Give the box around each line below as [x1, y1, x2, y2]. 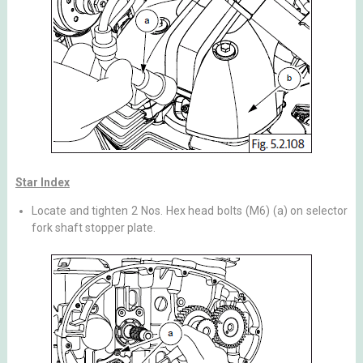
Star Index [15, 176, 70, 189]
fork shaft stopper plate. [31, 221, 156, 234]
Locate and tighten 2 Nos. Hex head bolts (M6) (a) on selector [31, 204, 348, 217]
